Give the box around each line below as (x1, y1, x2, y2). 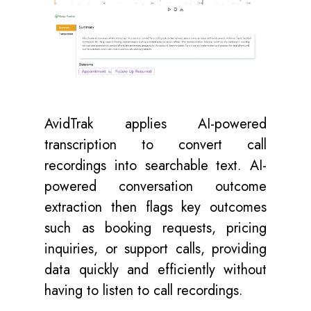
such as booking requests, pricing (44, 217, 267, 238)
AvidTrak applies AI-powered (44, 113, 267, 134)
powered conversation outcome (44, 176, 267, 196)
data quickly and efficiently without (44, 259, 267, 280)
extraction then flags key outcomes (44, 196, 267, 217)
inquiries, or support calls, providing (44, 238, 267, 259)
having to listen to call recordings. (44, 280, 243, 301)
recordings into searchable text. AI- (44, 155, 267, 176)
